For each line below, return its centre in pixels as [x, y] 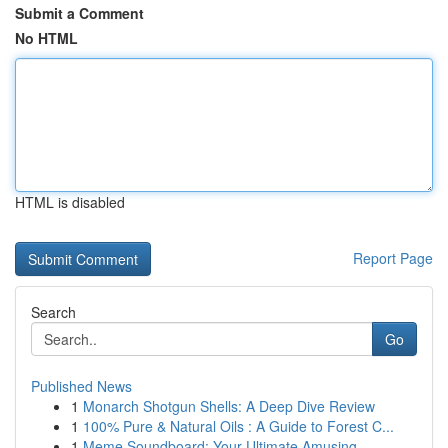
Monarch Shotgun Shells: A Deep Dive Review [229, 406]
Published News [81, 386]
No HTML [46, 38]
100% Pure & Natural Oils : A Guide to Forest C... [238, 426]
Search [53, 312]
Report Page [393, 258]
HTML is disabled [70, 202]
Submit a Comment [79, 13]
